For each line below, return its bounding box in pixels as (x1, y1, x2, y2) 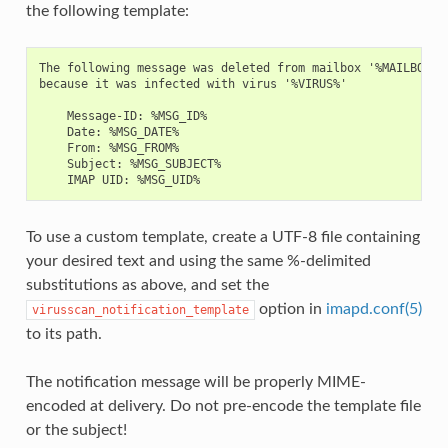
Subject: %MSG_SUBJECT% (38, 156, 221, 171)
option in (254, 300, 326, 317)
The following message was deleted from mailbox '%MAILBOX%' (38, 60, 445, 75)
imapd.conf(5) (325, 300, 422, 317)
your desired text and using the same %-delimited (25, 252, 371, 269)
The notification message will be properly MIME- (25, 373, 366, 390)
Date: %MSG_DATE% (38, 124, 179, 139)
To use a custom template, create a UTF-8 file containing (25, 228, 420, 245)
